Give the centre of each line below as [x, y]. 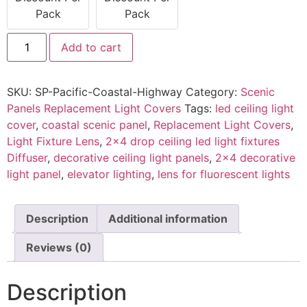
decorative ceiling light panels [131, 157]
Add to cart [91, 47]
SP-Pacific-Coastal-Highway [109, 91]
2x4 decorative [255, 157]
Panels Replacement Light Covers [94, 108]
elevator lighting [109, 174]
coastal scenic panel [95, 124]
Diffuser [27, 157]
